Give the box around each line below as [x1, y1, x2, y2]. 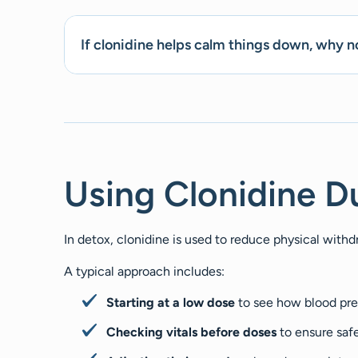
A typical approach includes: [64, 263, 225, 279]
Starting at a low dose [106, 295, 235, 311]
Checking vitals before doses [106, 324, 276, 340]
